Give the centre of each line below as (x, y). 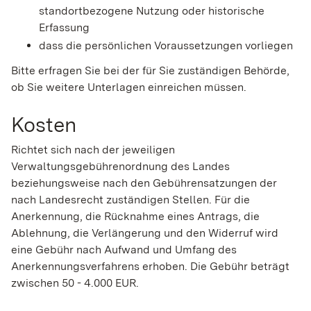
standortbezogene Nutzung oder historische (152, 11)
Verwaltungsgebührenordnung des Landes (120, 166)
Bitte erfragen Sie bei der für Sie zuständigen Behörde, (150, 71)
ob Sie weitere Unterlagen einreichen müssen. (129, 87)
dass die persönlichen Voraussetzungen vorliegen (166, 46)
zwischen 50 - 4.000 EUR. (75, 283)
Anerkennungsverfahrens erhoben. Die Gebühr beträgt (150, 266)
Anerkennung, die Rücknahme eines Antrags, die (135, 216)
